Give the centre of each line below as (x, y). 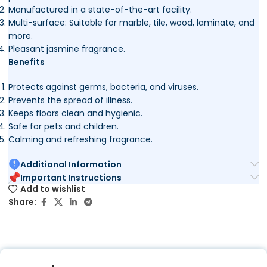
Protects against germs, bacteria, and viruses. (103, 87)
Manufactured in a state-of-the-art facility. (100, 9)
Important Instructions (71, 177)
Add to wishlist (53, 189)
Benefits (27, 62)
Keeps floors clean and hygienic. (75, 113)
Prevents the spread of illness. (70, 100)
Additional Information (71, 164)
